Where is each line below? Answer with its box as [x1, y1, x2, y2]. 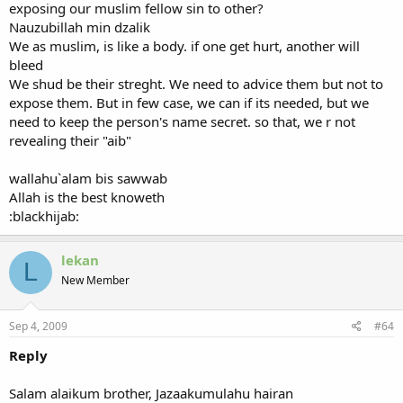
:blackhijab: [9, 206, 79, 225]
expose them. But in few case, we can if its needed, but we [9, 93, 369, 112]
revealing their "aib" [9, 130, 131, 149]
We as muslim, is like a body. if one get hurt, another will [9, 36, 360, 55]
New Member [61, 272, 130, 288]
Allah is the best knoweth [9, 187, 165, 206]
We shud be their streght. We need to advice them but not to [9, 74, 383, 93]
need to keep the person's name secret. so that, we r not [9, 112, 355, 130]
